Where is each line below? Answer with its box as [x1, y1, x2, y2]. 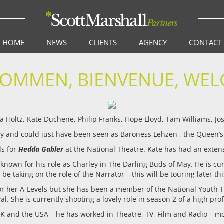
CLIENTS [88, 37, 117, 47]
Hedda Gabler [18, 144, 63, 154]
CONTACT [188, 37, 222, 47]
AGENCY [138, 37, 167, 47]
